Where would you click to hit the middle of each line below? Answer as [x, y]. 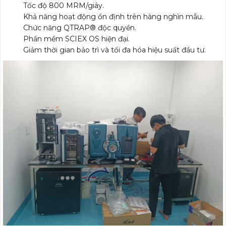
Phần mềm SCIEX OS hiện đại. [76, 39]
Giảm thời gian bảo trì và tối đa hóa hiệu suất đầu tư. [115, 50]
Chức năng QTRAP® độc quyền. [80, 28]
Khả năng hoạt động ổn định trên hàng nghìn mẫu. [113, 17]
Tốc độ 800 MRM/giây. [64, 6]
